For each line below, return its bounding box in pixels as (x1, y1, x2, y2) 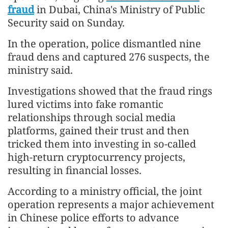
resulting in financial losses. (8, 163, 141, 177)
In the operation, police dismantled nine (8, 37, 201, 50)
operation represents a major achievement (8, 197, 214, 211)
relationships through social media (8, 110, 176, 124)
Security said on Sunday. (8, 16, 125, 30)
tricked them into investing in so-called (8, 137, 196, 151)
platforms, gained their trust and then (8, 124, 189, 137)
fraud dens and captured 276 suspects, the (8, 50, 210, 64)
